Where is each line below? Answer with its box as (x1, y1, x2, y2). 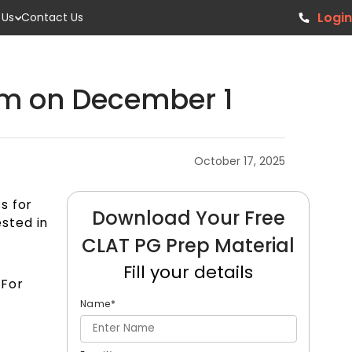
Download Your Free (91, 204, 285, 231)
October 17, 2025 (194, 153, 286, 170)
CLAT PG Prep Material (82, 232, 295, 258)
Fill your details (123, 259, 254, 284)
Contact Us (21, 9, 83, 25)
